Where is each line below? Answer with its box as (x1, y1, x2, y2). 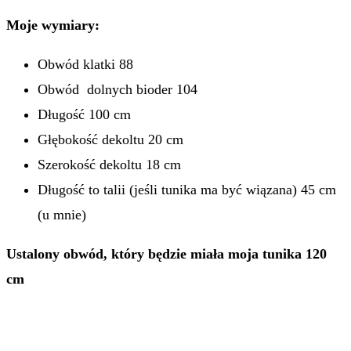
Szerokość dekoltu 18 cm (38, 157, 181, 173)
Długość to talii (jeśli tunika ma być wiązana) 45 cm (38, 182, 336, 198)
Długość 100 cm (38, 107, 131, 123)
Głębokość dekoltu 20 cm (38, 132, 183, 148)
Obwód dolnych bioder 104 (38, 81, 197, 98)
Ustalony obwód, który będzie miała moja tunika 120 (6, 246, 327, 262)
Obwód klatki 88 (38, 56, 133, 73)
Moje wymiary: (6, 17, 100, 34)
